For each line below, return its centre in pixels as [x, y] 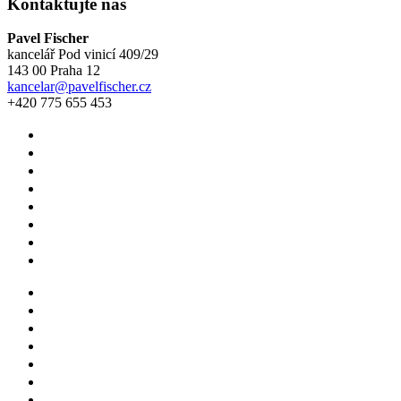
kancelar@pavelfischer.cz [79, 87]
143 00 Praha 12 [54, 71]
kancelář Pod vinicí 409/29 [83, 55]
